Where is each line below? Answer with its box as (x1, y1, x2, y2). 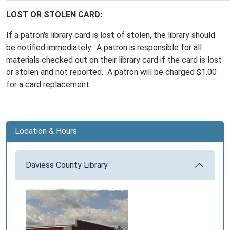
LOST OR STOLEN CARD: (6, 10, 102, 20)
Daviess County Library (26, 160, 108, 170)
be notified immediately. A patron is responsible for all (6, 43, 202, 52)
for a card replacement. (6, 80, 91, 89)
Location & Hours (15, 126, 77, 136)
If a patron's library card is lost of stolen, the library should (6, 30, 215, 40)
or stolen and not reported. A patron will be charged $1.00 (6, 67, 217, 77)
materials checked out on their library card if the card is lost (6, 55, 222, 65)
